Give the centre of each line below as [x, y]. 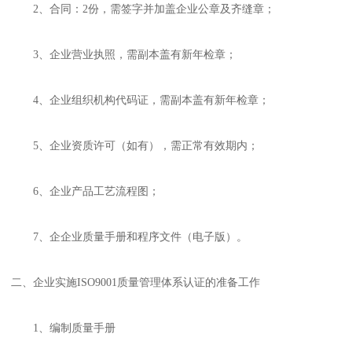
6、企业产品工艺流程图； [86, 191]
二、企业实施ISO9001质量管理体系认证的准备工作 [136, 282]
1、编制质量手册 [64, 328]
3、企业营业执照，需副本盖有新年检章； [124, 55]
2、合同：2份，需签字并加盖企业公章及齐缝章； [143, 9]
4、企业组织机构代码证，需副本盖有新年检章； [141, 100]
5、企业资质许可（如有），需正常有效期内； [135, 146]
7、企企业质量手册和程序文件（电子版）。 [130, 237]
